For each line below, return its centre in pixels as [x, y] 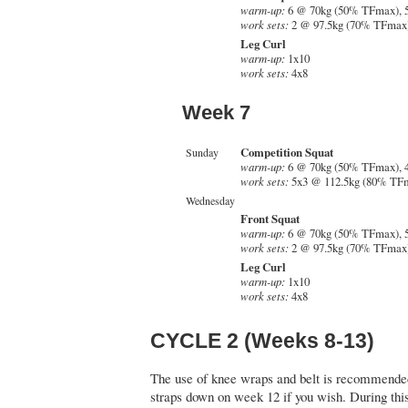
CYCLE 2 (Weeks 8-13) [262, 340]
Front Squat [270, 219]
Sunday [202, 153]
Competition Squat [287, 153]
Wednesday [210, 201]
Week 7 [216, 113]
